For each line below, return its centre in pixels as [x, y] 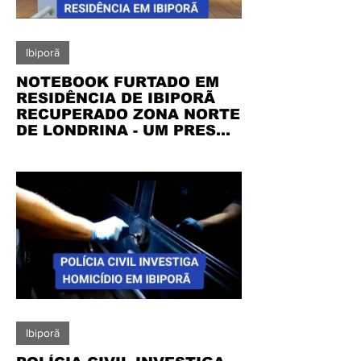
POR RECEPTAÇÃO [90, 147]
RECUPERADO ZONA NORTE [128, 114]
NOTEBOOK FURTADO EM [118, 82]
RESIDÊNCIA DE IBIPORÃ [116, 98]
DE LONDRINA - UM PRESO [122, 131]
